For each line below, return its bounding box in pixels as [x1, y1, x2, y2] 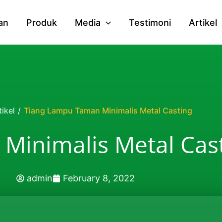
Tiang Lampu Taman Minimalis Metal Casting [24, 106, 193, 115]
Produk [26, 17, 57, 28]
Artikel [188, 17, 217, 28]
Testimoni [128, 17, 171, 28]
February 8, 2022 [62, 173, 135, 183]
